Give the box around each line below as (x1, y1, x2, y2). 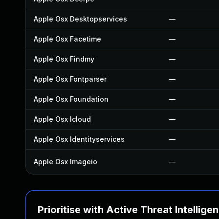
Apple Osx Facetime (34, 35, 101, 43)
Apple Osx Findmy (34, 55, 94, 63)
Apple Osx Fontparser (34, 75, 107, 83)
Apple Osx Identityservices (34, 135, 125, 143)
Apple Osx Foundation (34, 95, 109, 103)
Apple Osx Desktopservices (34, 15, 127, 23)
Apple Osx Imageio (34, 157, 97, 166)
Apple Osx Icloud (34, 115, 91, 123)
